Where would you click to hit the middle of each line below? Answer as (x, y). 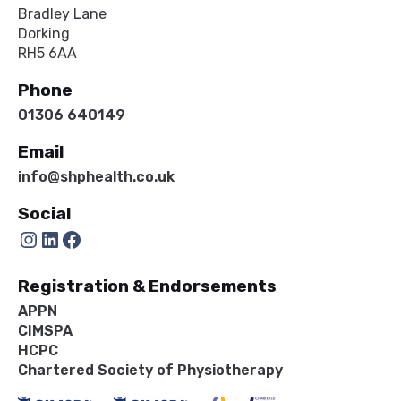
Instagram (27, 239)
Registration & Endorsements (147, 286)
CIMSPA (45, 330)
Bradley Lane (62, 13)
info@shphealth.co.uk (96, 176)
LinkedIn (45, 239)
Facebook (66, 239)
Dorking (44, 33)
